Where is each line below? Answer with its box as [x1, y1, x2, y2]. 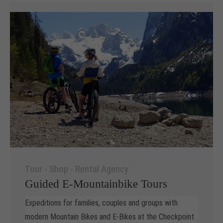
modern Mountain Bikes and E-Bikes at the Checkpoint [25, 212, 194, 222]
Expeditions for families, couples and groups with [25, 198, 178, 208]
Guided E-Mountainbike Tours [25, 177, 167, 190]
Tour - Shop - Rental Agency [25, 163, 128, 175]
